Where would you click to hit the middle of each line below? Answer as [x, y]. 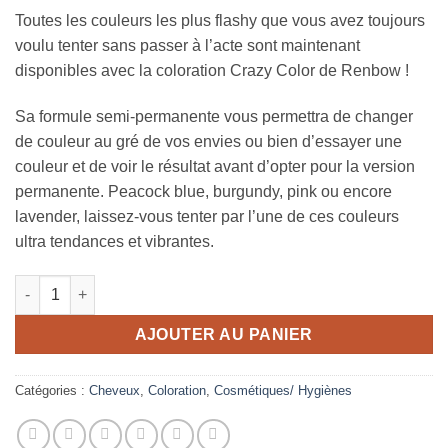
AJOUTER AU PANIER [224, 334]
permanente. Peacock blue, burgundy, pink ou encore [203, 192]
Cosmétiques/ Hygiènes [283, 390]
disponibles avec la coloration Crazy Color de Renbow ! [212, 71]
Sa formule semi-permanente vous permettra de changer [214, 117]
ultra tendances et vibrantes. [114, 242]
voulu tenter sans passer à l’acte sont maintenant [187, 46]
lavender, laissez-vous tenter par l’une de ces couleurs [207, 217]
